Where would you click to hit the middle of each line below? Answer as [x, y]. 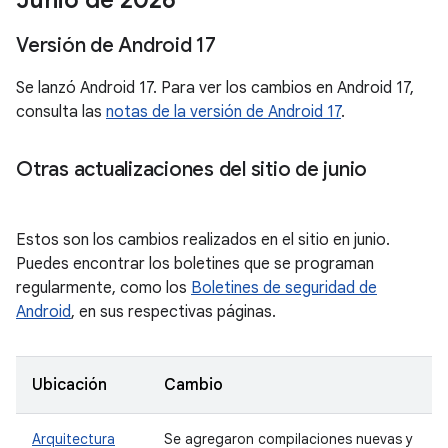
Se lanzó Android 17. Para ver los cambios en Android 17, [215, 88]
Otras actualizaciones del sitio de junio [191, 169]
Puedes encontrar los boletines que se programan [195, 264]
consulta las [61, 112]
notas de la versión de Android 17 [223, 112]
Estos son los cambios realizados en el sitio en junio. [203, 240]
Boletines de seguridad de [284, 288]
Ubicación [69, 385]
